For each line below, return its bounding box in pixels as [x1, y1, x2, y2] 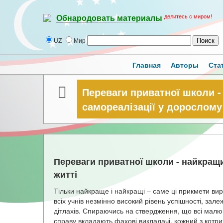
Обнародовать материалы [56, 14, 162, 23]
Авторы [171, 60, 199, 70]
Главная [132, 60, 161, 70]
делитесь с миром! [164, 13, 212, 19]
